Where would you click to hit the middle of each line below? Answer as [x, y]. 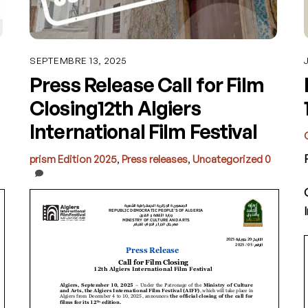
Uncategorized [228, 159]
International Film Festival [143, 132]
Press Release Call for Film [147, 85]
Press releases [155, 159]
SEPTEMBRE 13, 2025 [78, 60]
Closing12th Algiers [115, 108]
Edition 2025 [88, 159]
